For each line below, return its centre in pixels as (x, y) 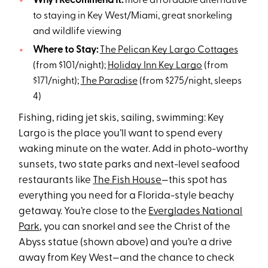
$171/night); (57, 81)
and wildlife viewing (77, 31)
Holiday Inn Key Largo (155, 66)
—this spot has (195, 180)
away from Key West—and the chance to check (127, 258)
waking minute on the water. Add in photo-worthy (134, 149)
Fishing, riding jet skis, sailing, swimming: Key (121, 118)
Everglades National (196, 211)
